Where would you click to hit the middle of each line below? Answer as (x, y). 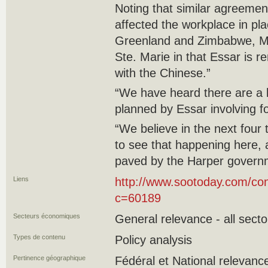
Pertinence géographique (49, 258)
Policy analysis (153, 240)
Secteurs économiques (47, 216)
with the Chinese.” (163, 73)
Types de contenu (39, 237)
